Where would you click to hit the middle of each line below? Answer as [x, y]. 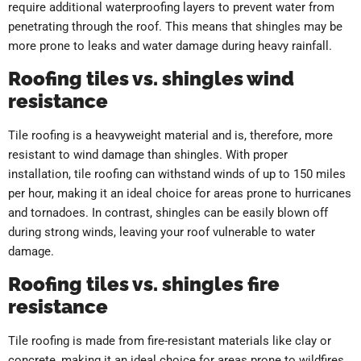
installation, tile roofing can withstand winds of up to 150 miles [177, 174]
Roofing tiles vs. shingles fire [144, 284]
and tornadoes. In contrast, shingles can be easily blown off [168, 213]
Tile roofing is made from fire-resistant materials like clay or [170, 341]
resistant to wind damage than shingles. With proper [148, 155]
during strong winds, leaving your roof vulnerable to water [162, 232]
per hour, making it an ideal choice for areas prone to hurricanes [180, 194]
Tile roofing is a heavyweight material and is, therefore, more [170, 136]
